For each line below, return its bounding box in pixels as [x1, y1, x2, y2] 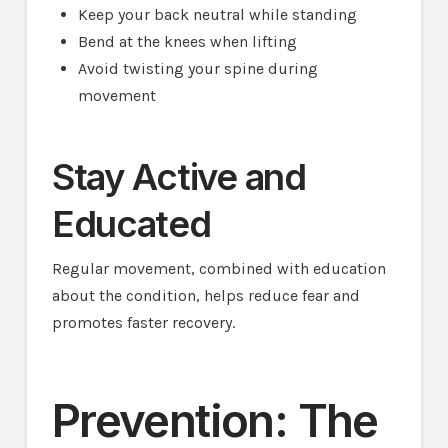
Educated [51, 202, 211, 247]
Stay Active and [51, 155, 306, 200]
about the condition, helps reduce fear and [51, 286, 360, 306]
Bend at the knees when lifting [78, 31, 298, 51]
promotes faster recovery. [51, 313, 235, 333]
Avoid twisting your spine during [78, 58, 319, 78]
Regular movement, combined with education [51, 259, 386, 279]
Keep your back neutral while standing [78, 4, 358, 24]
